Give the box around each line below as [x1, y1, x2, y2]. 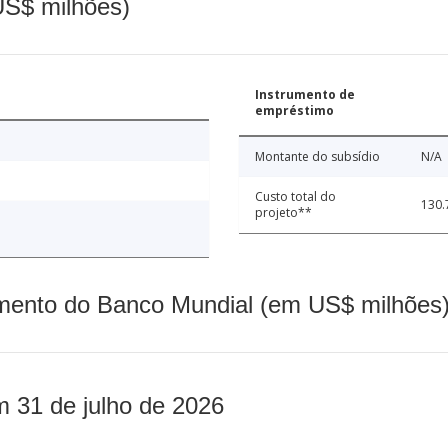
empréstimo [255, 101, 334, 119]
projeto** [255, 203, 312, 221]
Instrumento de [255, 85, 355, 103]
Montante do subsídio [255, 147, 380, 165]
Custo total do [255, 187, 336, 205]
